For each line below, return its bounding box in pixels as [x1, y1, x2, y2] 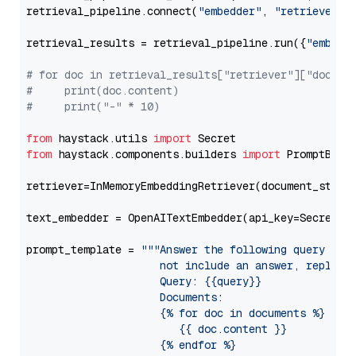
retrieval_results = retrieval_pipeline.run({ [26, 36, 306, 50]
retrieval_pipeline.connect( [26, 4, 198, 18]
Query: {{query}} [26, 274, 261, 288]
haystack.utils [52, 131, 153, 145]
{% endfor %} [26, 338, 236, 352]
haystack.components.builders [52, 147, 242, 161]
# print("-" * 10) [26, 99, 160, 114]
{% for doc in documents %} [26, 306, 325, 320]
